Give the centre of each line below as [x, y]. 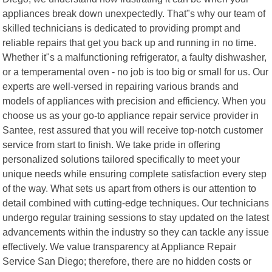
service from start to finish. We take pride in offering [112, 144]
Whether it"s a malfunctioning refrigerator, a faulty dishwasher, [135, 57]
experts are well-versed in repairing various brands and [121, 86]
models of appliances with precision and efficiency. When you [134, 100]
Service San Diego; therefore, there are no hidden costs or [127, 261]
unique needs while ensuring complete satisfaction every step [135, 173]
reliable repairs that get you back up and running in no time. [130, 42]
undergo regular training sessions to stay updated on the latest [136, 217]
